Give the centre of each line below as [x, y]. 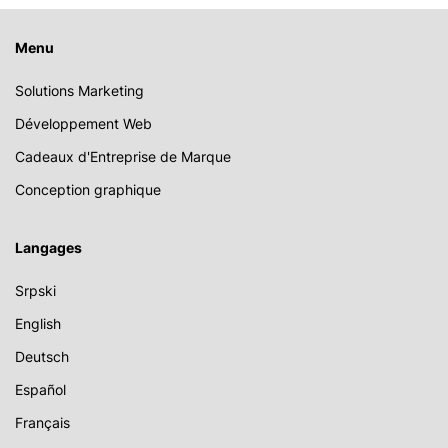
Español [40, 389]
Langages [48, 247]
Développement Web [83, 123]
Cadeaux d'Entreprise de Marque [123, 156]
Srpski [35, 290]
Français [42, 422]
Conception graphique [88, 189]
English [38, 323]
